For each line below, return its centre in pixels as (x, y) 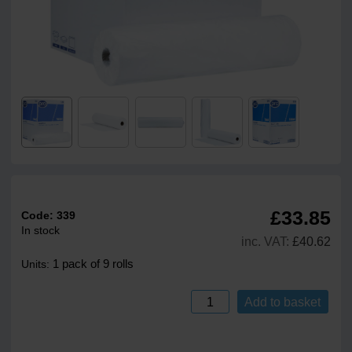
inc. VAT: (265, 242)
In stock (41, 231)
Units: (37, 265)
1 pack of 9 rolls (93, 264)
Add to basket (283, 301)
